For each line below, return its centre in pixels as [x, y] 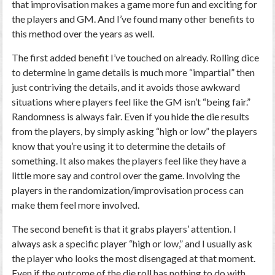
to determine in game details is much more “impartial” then [134, 72]
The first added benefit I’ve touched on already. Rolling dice [136, 57]
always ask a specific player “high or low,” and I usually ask [132, 243]
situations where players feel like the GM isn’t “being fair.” [131, 102]
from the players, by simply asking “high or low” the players [135, 131]
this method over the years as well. [83, 33]
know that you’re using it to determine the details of [119, 146]
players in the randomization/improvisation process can [128, 190]
